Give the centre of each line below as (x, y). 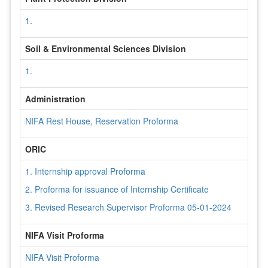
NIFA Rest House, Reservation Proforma (101, 121)
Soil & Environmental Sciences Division (105, 48)
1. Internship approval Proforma (85, 171)
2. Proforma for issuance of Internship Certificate (117, 189)
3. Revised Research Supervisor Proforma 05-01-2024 (128, 207)
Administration (55, 98)
